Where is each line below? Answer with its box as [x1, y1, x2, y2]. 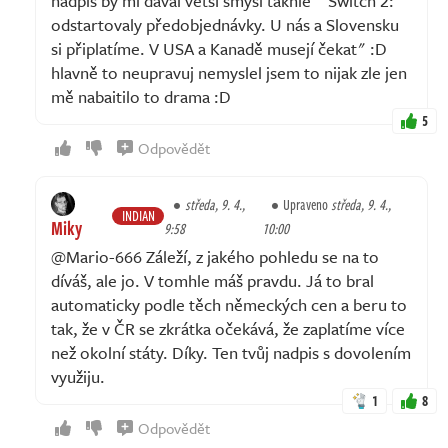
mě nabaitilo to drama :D [51, 83, 231, 109]
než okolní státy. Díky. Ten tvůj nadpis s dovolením [51, 339, 411, 365]
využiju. [51, 363, 105, 389]
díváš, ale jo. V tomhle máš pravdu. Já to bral [51, 267, 374, 293]
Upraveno [283, 193, 332, 215]
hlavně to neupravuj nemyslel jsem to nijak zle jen [51, 59, 407, 85]
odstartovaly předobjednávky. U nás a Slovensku [51, 11, 399, 37]
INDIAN [122, 204, 156, 226]
